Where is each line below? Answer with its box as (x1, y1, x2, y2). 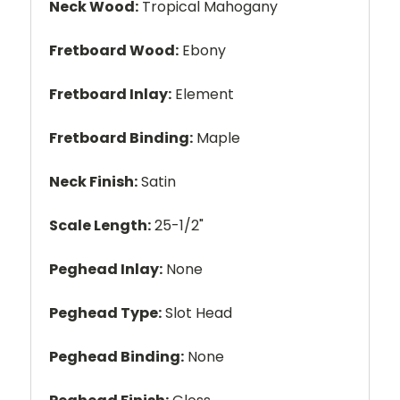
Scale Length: (49, 214, 151, 236)
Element (171, 83, 234, 104)
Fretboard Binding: (49, 127, 193, 148)
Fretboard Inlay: (49, 83, 171, 104)
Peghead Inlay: (49, 258, 162, 279)
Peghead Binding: (49, 346, 184, 367)
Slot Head (162, 302, 232, 323)
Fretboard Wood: (49, 39, 179, 61)
